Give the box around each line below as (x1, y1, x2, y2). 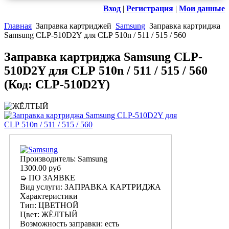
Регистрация (126, 4, 173, 13)
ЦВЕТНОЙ (38, 201, 79, 210)
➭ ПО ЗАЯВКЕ (20, 173, 75, 182)
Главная (4, 21, 32, 31)
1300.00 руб (20, 164, 61, 173)
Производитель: (20, 154, 78, 164)
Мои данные (179, 4, 225, 13)
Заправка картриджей (36, 21, 111, 31)
